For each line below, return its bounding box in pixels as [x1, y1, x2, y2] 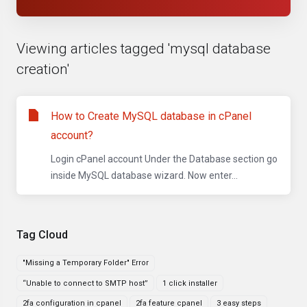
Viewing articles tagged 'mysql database [16, 40, 271, 57]
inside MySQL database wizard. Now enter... [51, 170, 238, 181]
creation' [16, 61, 69, 77]
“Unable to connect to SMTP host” [23, 278, 148, 288]
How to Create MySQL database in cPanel [51, 110, 251, 123]
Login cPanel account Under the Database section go [51, 153, 278, 164]
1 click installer [162, 278, 217, 288]
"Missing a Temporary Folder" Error [23, 258, 149, 267]
